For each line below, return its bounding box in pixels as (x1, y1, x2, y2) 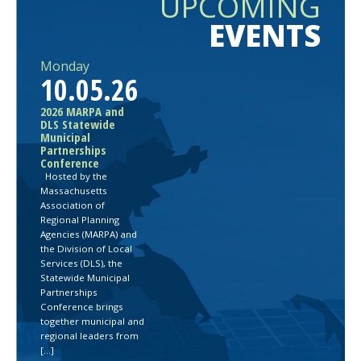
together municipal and (40, 315, 144, 328)
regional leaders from (40, 330, 139, 342)
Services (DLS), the (40, 257, 122, 270)
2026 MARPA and (40, 103, 124, 120)
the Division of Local (40, 243, 132, 255)
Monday (40, 57, 89, 76)
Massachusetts (40, 185, 107, 197)
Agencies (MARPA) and (40, 228, 137, 241)
